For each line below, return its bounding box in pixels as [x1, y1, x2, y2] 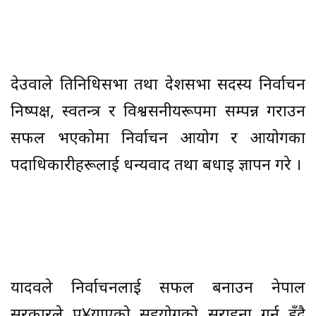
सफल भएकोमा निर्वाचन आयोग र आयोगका [11, 129, 305, 150]
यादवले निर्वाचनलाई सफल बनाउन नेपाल [11, 279, 305, 300]
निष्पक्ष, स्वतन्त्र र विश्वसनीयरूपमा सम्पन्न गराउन [11, 102, 305, 123]
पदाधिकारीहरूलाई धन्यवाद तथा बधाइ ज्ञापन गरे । [11, 156, 301, 177]
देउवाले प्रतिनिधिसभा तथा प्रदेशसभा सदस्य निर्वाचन [11, 75, 305, 97]
